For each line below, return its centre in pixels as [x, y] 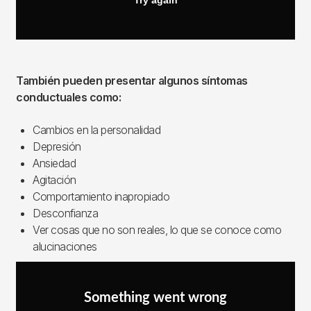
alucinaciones [65, 246]
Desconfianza [65, 213]
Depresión [57, 146]
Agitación [54, 179]
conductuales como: [68, 97]
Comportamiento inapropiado [101, 196]
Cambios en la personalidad [96, 129]
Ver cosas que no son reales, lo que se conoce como [157, 229]
